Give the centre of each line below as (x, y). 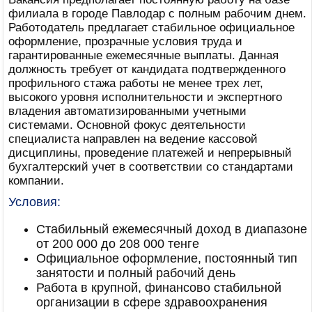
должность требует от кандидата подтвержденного (147, 69)
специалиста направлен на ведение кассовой (133, 139)
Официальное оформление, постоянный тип (167, 258)
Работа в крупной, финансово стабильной (159, 288)
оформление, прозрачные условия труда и (125, 41)
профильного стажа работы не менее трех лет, (136, 83)
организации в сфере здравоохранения (152, 302)
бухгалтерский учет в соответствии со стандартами (151, 167)
